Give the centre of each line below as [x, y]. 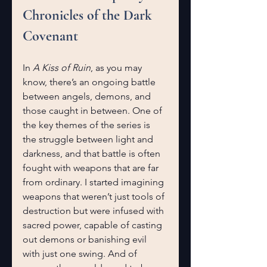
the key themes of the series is [88, 125]
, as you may [117, 68]
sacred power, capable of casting [94, 225]
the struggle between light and [89, 139]
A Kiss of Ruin [62, 68]
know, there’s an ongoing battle [90, 82]
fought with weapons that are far [92, 168]
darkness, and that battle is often [93, 153]
